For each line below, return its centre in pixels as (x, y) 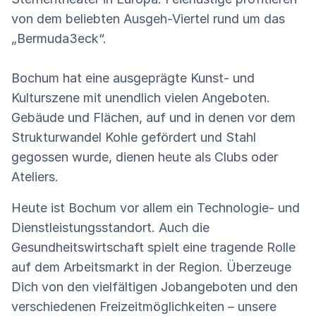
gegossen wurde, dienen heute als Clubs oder (145, 157)
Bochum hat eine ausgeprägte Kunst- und (133, 78)
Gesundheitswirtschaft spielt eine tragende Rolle (153, 247)
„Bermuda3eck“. (59, 38)
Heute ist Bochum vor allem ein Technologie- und (156, 207)
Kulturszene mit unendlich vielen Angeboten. (141, 97)
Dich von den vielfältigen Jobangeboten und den (154, 286)
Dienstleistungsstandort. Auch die (110, 227)
